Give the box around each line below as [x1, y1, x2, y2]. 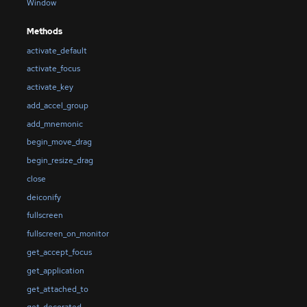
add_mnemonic [26, 118, 83, 130]
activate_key [26, 82, 73, 93]
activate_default [26, 45, 87, 56]
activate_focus [26, 63, 80, 75]
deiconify [26, 191, 61, 203]
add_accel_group [26, 99, 88, 111]
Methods [26, 26, 62, 38]
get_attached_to [26, 283, 88, 295]
